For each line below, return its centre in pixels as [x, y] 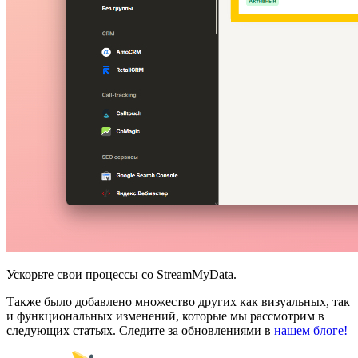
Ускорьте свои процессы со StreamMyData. [121, 274]
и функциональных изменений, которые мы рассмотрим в [165, 316]
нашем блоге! [311, 330]
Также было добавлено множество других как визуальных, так [178, 301]
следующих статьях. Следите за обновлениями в [140, 330]
